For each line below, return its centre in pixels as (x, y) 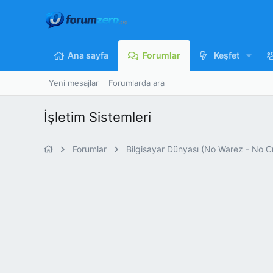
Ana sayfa (88, 55)
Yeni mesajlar (74, 83)
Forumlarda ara (136, 83)
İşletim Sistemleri (97, 117)
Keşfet (226, 55)
